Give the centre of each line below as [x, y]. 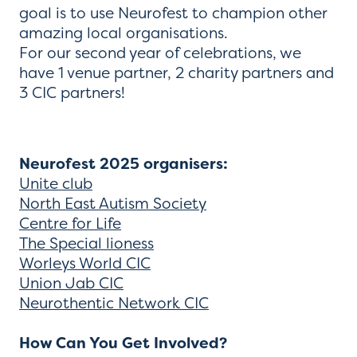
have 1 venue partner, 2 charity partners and [177, 72]
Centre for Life [70, 223]
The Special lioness [86, 243]
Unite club [56, 183]
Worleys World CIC [85, 263]
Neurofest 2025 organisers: [124, 163]
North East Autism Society [113, 203]
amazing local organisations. [124, 32]
